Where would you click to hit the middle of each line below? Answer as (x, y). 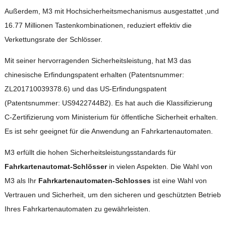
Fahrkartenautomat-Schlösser (55, 166)
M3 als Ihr (21, 180)
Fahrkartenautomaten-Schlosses (94, 180)
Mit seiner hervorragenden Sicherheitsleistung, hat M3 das (98, 60)
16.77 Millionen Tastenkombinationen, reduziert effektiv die (98, 25)
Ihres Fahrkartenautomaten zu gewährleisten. (77, 209)
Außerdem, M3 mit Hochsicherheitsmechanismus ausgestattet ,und (111, 11)
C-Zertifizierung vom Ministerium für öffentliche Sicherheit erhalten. (111, 117)
